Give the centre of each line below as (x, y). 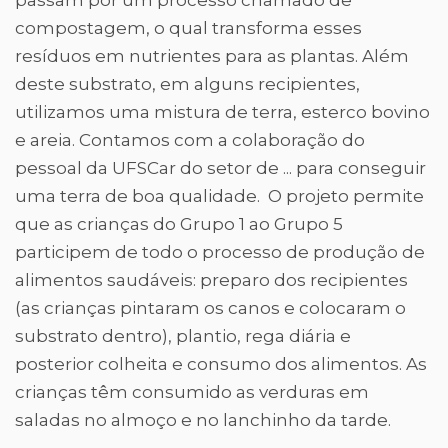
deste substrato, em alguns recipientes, (187, 84)
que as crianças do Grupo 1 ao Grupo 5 (179, 224)
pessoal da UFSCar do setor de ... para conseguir (220, 168)
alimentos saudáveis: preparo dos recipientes (211, 280)
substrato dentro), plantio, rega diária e (183, 336)
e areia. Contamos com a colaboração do (190, 140)
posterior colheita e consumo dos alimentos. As (221, 364)
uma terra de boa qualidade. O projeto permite (219, 196)
